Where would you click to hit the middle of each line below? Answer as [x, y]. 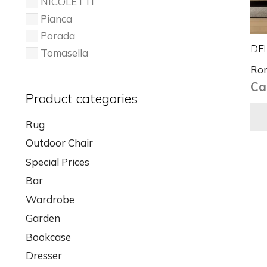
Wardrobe [50, 199]
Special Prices [57, 162]
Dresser [44, 255]
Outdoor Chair [59, 143]
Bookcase [48, 237]
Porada [58, 35]
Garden [43, 218]
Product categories [81, 98]
